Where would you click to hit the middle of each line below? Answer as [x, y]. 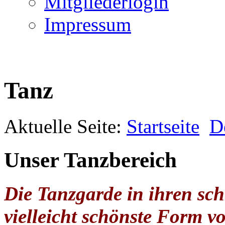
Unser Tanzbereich [90, 160]
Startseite [163, 126]
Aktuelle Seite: [65, 126]
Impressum [88, 24]
